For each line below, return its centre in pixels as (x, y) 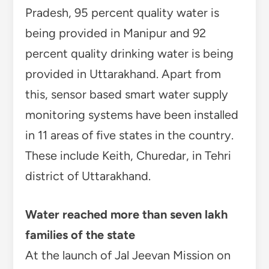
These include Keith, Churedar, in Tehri (128, 156)
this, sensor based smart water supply (126, 95)
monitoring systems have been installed (131, 115)
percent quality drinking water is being (129, 54)
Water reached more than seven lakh (126, 215)
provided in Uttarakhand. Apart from (123, 74)
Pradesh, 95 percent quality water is (122, 13)
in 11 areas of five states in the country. (129, 135)
